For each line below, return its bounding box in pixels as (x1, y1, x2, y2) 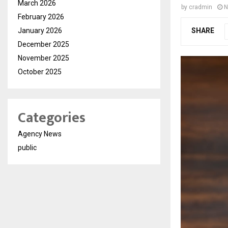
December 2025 (18, 40, 69, 48)
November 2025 (18, 53, 69, 62)
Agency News (18, 129, 62, 138)
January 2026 (18, 26, 62, 35)
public (18, 143, 37, 152)
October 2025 (18, 67, 62, 76)
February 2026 (18, 12, 64, 21)
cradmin (189, 3, 212, 11)
